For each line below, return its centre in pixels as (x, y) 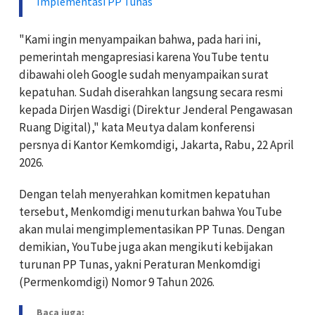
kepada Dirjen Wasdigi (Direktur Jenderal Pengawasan (156, 109)
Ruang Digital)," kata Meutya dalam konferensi (137, 127)
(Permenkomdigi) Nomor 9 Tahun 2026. (117, 282)
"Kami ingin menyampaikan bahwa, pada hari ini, (140, 39)
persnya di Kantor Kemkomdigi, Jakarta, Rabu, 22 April (156, 144)
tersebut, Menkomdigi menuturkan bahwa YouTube (150, 211)
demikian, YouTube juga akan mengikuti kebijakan (146, 246)
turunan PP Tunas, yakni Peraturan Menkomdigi (140, 264)
